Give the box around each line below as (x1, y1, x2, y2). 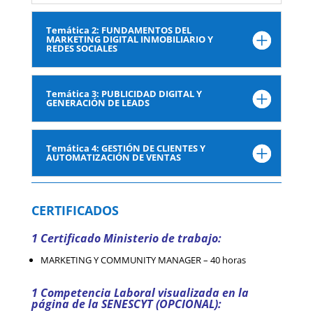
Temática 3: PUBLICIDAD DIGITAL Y (45, 87, 202, 101)
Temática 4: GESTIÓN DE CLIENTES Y (45, 142, 205, 155)
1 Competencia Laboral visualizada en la (31, 285, 249, 301)
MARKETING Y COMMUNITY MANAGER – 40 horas (40, 254, 246, 267)
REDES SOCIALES (45, 42, 117, 55)
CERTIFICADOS (31, 202, 119, 219)
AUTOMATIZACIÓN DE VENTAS (45, 151, 181, 164)
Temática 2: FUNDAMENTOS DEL (45, 24, 191, 37)
